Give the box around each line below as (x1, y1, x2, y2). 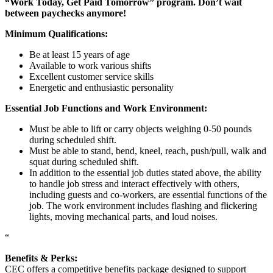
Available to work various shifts (29, 60, 151, 71)
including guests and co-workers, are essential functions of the (29, 189, 267, 200)
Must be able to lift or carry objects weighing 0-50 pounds (29, 123, 252, 134)
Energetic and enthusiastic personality (29, 82, 174, 93)
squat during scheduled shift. (29, 156, 139, 167)
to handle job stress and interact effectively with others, (29, 178, 239, 189)
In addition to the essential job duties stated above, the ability (29, 167, 261, 178)
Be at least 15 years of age (29, 49, 130, 60)
